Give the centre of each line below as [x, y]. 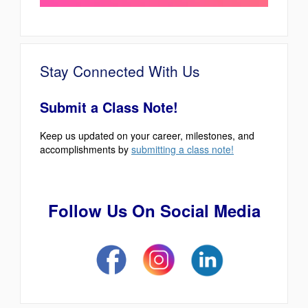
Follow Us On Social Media [154, 210]
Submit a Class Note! [109, 107]
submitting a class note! [183, 149]
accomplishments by [86, 149]
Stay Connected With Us [120, 70]
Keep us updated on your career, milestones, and [147, 135]
